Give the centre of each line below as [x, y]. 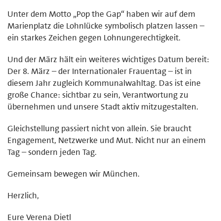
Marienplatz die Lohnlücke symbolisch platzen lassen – [106, 25]
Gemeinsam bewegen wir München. [74, 173]
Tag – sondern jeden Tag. [52, 152]
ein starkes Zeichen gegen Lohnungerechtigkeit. [94, 37]
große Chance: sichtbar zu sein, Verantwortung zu [98, 94]
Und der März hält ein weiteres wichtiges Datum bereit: [108, 59]
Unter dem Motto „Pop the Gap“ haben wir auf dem [101, 14]
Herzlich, [23, 195]
